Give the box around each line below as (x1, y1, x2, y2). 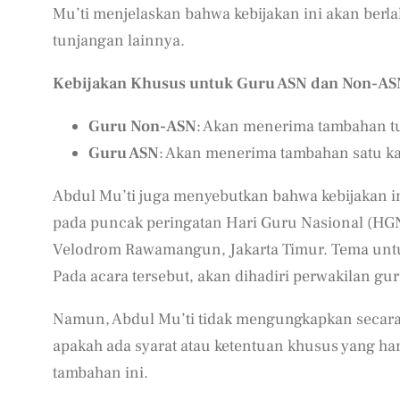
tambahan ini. (52, 362, 148, 384)
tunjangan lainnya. (52, 30, 185, 52)
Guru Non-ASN (87, 116, 196, 137)
